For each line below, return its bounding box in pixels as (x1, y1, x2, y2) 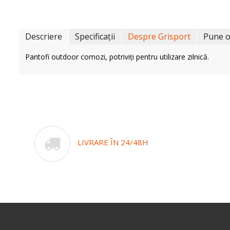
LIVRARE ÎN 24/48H (78, 137, 148, 147)
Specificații (75, 30, 115, 42)
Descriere (25, 30, 62, 42)
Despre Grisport (128, 30, 190, 42)
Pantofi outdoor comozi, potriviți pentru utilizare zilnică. (25, 51, 209, 62)
